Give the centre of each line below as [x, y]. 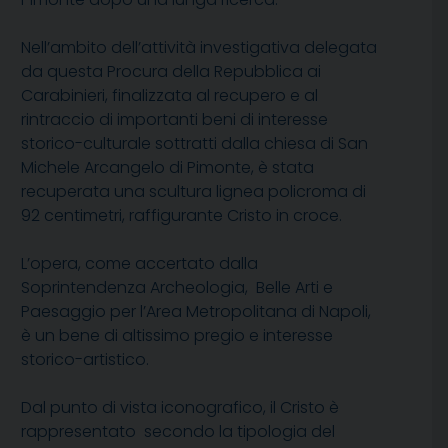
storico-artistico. [85, 360]
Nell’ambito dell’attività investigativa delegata [199, 48]
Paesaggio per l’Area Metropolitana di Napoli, [196, 312]
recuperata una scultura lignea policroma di [193, 192]
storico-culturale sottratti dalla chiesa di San [194, 144]
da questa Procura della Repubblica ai [171, 72]
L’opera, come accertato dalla [139, 264]
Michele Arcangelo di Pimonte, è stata [167, 168]
